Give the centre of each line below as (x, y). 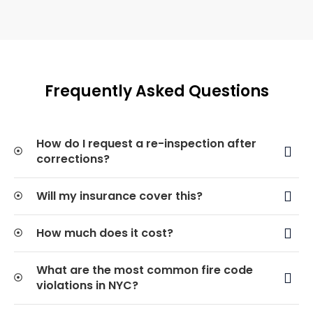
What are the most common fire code (145, 270)
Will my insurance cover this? (119, 196)
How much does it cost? (105, 233)
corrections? (73, 159)
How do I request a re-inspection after (146, 143)
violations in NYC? (87, 285)
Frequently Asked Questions (156, 91)
